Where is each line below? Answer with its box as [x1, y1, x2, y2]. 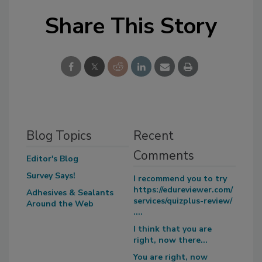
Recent [133, 127, 174, 144]
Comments [133, 147, 194, 164]
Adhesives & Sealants [26, 187, 113, 199]
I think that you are [133, 223, 212, 235]
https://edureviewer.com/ [133, 184, 233, 196]
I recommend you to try [133, 173, 227, 185]
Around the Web [26, 198, 94, 210]
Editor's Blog [26, 153, 78, 165]
